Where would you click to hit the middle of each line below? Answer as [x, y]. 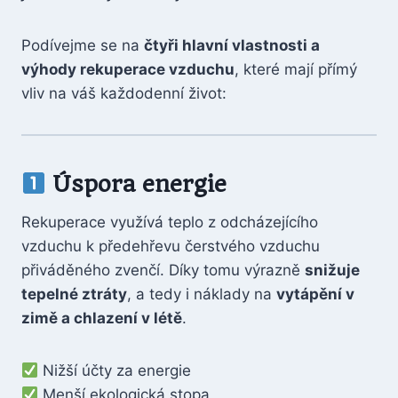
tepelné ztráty [74, 294]
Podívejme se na [83, 45]
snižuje [332, 270]
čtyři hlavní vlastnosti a [232, 45]
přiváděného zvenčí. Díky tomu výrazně [163, 270]
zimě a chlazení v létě [102, 318]
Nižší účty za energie [115, 370]
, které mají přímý [296, 69]
